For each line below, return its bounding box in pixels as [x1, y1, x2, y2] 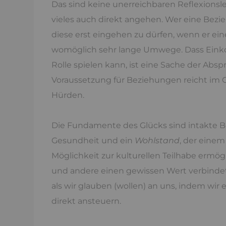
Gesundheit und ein [51, 136, 135, 145]
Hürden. [51, 90, 84, 100]
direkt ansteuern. [51, 196, 121, 206]
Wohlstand [135, 136, 180, 145]
